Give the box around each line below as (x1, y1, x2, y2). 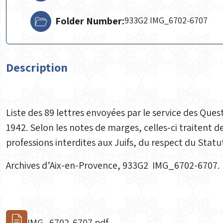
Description (6, 59, 68, 75)
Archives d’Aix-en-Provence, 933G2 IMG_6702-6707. (6, 159, 222, 172)
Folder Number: (55, 14, 124, 27)
